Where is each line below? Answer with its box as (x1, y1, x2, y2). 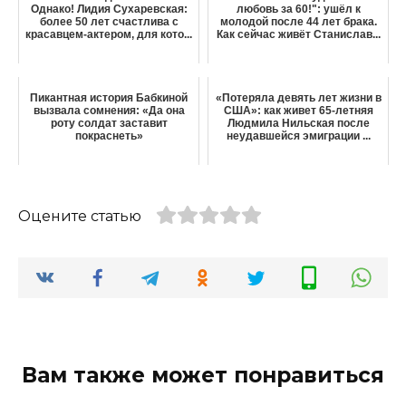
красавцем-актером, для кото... (25, 27, 192, 41)
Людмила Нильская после (227, 116, 370, 130)
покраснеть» (74, 129, 143, 142)
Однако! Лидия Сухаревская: (30, 2, 188, 15)
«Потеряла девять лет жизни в (215, 91, 382, 104)
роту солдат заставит (50, 116, 168, 130)
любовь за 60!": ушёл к (236, 2, 361, 15)
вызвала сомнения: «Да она (33, 103, 185, 117)
